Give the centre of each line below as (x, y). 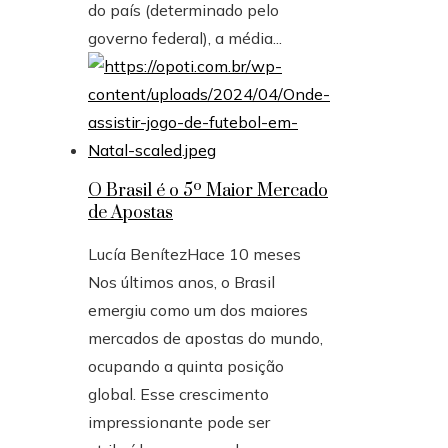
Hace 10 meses (244, 253)
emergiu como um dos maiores (198, 309)
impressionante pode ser (179, 421)
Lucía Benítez (137, 253)
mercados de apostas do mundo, (205, 337)
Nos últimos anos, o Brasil (181, 281)
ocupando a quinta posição (186, 365)
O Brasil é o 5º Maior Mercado (208, 190)
